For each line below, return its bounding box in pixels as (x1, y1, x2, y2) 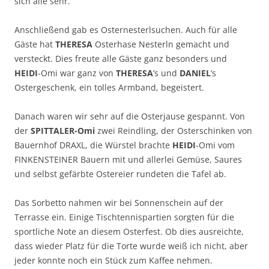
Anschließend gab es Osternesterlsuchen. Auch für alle (14, 23, 237, 35)
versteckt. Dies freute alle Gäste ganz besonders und (14, 52, 227, 64)
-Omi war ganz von (38, 67, 116, 79)
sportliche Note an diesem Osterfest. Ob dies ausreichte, (14, 225, 244, 237)
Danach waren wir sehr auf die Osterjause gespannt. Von (14, 110, 245, 122)
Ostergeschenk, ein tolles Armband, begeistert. (14, 81, 204, 93)
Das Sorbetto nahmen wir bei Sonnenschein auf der (14, 196, 223, 208)
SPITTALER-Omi (31, 124, 95, 136)
